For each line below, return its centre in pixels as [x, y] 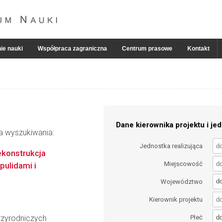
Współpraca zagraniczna [72, 49]
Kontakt [198, 49]
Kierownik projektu [176, 200]
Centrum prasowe [147, 49]
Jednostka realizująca [171, 146]
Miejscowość [184, 164]
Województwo [182, 181]
